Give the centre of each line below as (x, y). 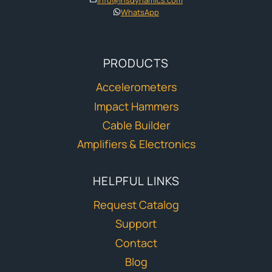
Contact (136, 243)
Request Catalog (136, 204)
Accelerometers (136, 87)
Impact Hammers (136, 106)
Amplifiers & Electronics (136, 144)
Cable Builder (136, 125)
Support (136, 224)
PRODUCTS (136, 63)
